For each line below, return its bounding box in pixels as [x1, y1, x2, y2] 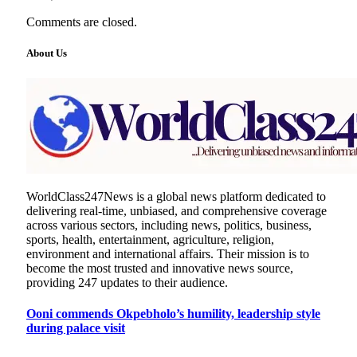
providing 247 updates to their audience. [26, 275, 228, 289]
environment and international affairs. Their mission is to [26, 246, 309, 261]
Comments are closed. [26, 15, 137, 29]
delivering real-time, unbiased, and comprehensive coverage [26, 203, 327, 218]
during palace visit [26, 320, 125, 335]
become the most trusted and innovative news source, [26, 261, 293, 275]
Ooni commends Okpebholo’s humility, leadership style [26, 306, 320, 320]
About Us [26, 47, 67, 60]
